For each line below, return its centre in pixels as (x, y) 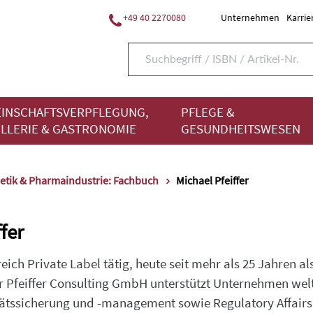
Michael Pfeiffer (212, 180)
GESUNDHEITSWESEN (241, 129)
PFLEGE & (208, 112)
